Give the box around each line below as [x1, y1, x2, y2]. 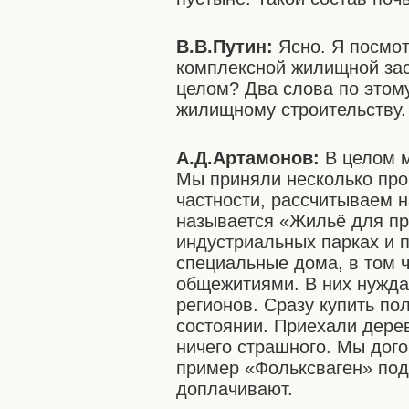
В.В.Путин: [176, 37, 279, 57]
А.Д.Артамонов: [176, 148, 326, 168]
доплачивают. [176, 379, 294, 399]
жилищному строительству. [176, 100, 407, 120]
